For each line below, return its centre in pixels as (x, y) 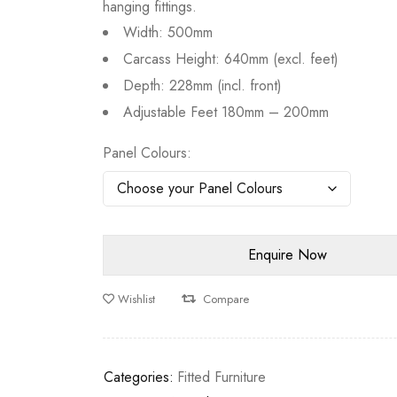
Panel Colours (145, 153)
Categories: (139, 377)
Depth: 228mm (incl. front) (203, 86)
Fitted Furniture (222, 377)
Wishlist (137, 299)
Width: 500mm (168, 32)
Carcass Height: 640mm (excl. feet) (231, 59)
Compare (226, 299)
